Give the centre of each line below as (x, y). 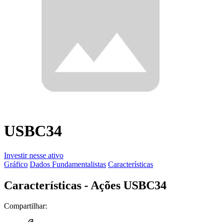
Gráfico (16, 164)
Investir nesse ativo (34, 155)
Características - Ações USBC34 (85, 185)
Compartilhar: (26, 206)
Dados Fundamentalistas (68, 164)
